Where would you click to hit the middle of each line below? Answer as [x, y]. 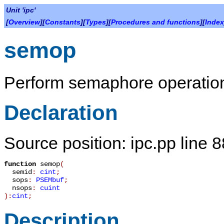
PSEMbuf [50, 180]
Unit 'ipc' [21, 10]
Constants [63, 22]
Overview [24, 22]
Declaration [61, 112]
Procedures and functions [155, 22]
